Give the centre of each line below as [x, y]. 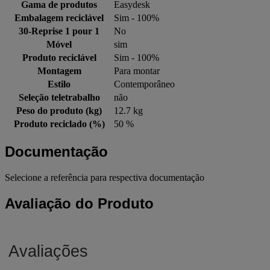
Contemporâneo [144, 84]
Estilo [59, 84]
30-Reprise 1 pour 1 [59, 31]
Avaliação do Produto [79, 203]
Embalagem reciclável [59, 17]
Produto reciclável [59, 57]
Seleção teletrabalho [59, 97]
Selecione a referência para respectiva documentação [105, 177]
